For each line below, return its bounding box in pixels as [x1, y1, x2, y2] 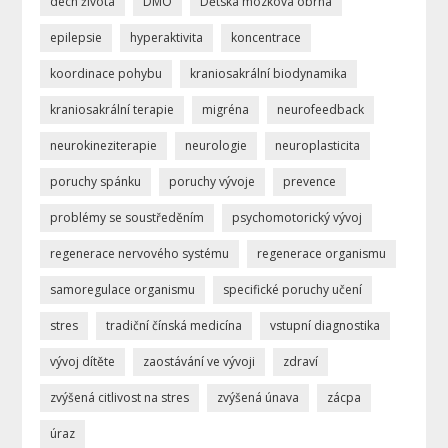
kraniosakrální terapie [50, 100, 175, 118]
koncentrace [231, 28, 302, 46]
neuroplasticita [275, 136, 361, 154]
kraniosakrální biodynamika [190, 64, 348, 82]
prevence [283, 172, 337, 190]
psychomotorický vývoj [232, 208, 363, 226]
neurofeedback [277, 100, 365, 118]
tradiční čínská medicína [106, 316, 243, 334]
